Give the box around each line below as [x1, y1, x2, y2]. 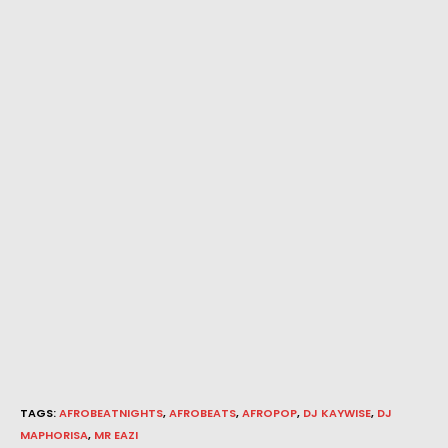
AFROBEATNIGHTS [59, 405, 163, 422]
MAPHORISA [20, 427, 88, 444]
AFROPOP [242, 405, 297, 422]
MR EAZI [94, 427, 138, 444]
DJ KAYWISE [303, 405, 371, 422]
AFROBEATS [169, 405, 236, 422]
